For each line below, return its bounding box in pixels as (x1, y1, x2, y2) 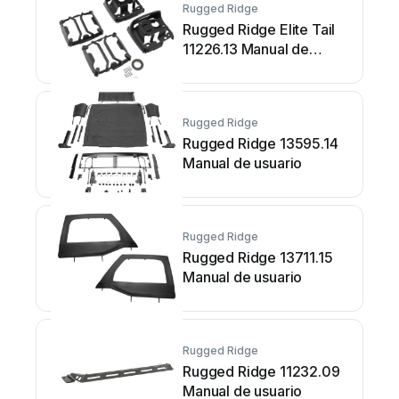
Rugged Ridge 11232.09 (183, 362, 340, 380)
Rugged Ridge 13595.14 (183, 134, 338, 152)
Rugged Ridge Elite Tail (183, 20, 336, 38)
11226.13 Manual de (183, 40, 310, 58)
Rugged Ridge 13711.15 (183, 248, 333, 266)
